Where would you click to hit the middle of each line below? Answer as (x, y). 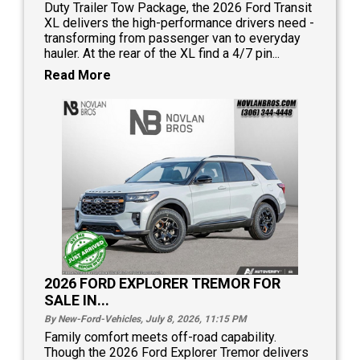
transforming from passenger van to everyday (172, 38)
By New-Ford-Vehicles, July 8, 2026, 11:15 (138, 319)
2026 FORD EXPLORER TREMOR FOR (162, 284)
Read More (78, 75)
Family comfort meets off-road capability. (160, 337)
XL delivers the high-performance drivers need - (179, 22)
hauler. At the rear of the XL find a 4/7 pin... (162, 53)
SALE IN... (77, 301)
